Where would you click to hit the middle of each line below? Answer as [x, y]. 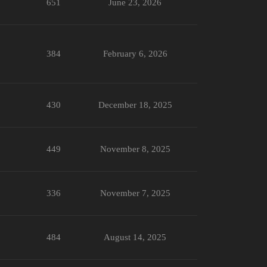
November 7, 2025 [135, 193]
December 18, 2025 [135, 105]
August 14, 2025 [135, 237]
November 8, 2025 [135, 149]
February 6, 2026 [135, 53]
